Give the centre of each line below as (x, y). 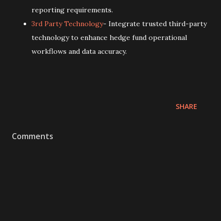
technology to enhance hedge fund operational (109, 37)
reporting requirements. (72, 10)
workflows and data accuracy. (79, 51)
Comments (33, 136)
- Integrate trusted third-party (155, 23)
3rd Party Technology (67, 23)
